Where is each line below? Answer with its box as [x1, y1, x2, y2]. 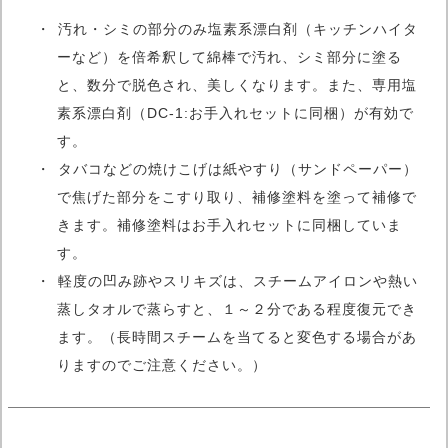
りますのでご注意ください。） [57, 356, 267, 373]
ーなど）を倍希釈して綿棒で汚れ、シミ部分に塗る [57, 48, 402, 65]
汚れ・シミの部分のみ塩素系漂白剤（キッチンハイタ [58, 20, 418, 37]
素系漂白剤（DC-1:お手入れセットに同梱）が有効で [57, 104, 414, 121]
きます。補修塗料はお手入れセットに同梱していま [57, 216, 402, 233]
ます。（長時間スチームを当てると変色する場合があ [57, 328, 417, 345]
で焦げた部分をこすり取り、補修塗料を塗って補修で [57, 188, 417, 205]
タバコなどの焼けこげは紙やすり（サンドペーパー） [58, 160, 418, 177]
